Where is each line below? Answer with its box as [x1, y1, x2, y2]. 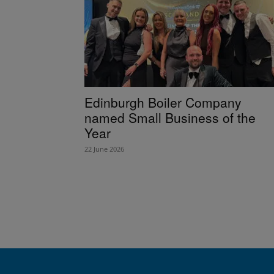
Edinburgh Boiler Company [84, 92, 242, 111]
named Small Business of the [84, 108, 256, 127]
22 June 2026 [84, 144, 124, 154]
